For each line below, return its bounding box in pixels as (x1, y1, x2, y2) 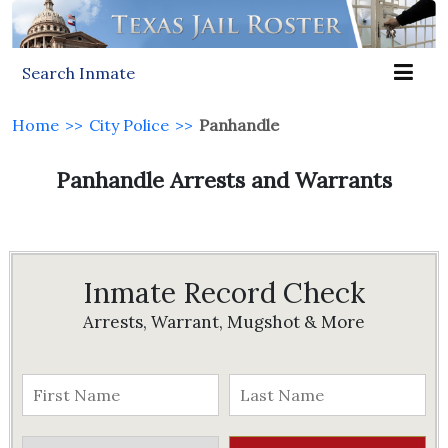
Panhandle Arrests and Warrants (56, 166, 392, 194)
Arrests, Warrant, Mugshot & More (83, 311, 365, 333)
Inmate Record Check (83, 275, 365, 311)
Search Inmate (22, 63, 135, 83)
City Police (89, 115, 169, 135)
